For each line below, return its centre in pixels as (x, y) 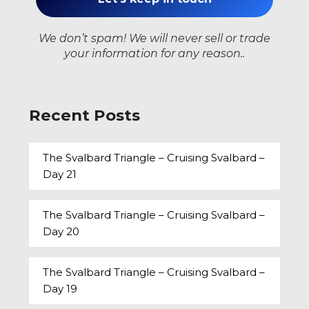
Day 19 (60, 289)
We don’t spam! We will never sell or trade (154, 38)
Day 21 (60, 175)
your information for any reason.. (154, 53)
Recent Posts (85, 115)
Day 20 (61, 232)
